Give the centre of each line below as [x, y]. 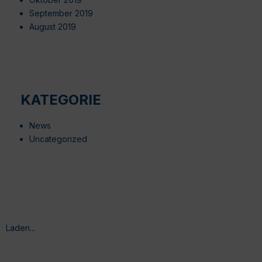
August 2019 [53, 26]
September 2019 [61, 13]
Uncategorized [58, 139]
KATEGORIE [61, 99]
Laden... [20, 227]
